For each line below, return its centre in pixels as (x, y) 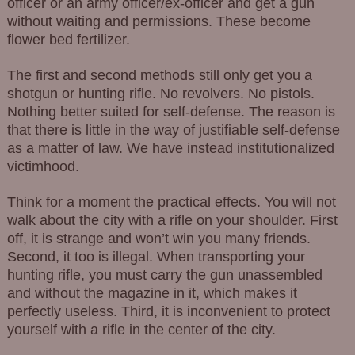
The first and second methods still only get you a (159, 75)
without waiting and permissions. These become (158, 22)
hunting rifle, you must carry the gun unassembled (164, 275)
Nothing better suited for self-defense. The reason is (171, 111)
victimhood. (43, 166)
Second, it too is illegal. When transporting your (156, 256)
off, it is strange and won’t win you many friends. (158, 238)
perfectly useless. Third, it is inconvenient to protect (168, 311)
